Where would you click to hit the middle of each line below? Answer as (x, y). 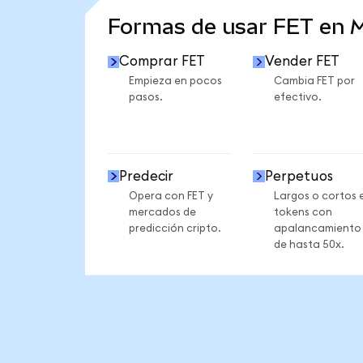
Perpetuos (299, 176)
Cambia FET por (314, 81)
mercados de (162, 212)
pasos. (145, 98)
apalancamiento (317, 228)
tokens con (303, 212)
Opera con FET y (171, 196)
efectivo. (297, 98)
